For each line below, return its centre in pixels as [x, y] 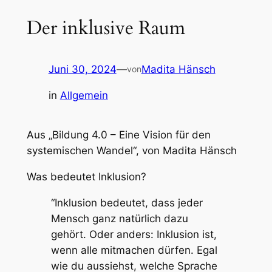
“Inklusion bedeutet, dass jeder [127, 202]
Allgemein [84, 96]
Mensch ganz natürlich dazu [119, 218]
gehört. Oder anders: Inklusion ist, [134, 234]
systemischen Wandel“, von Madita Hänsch [131, 151]
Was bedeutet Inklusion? [86, 177]
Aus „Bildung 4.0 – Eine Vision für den [118, 135]
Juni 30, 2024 [82, 70]
